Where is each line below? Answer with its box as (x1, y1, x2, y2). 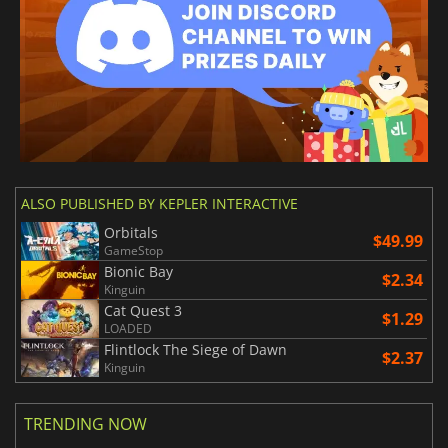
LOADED (104, 320, 152, 338)
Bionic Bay (104, 262, 173, 282)
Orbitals (104, 223, 158, 243)
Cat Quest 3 (104, 301, 182, 321)
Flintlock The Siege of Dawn (104, 340, 287, 360)
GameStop (104, 242, 163, 260)
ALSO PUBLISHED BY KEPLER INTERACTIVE (21, 194, 298, 214)
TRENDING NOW (24, 413, 147, 436)
